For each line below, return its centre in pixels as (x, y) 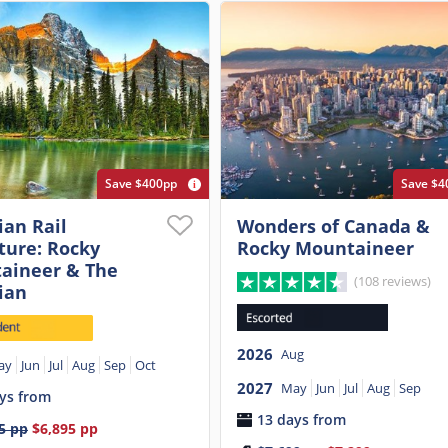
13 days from (302, 419)
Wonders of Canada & (334, 225)
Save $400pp (141, 183)
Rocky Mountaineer (326, 247)
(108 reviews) (392, 280)
